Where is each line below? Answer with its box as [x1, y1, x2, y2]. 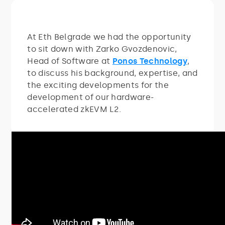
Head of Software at [27, 56, 113, 66]
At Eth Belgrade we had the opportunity [27, 32, 191, 42]
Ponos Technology [112, 56, 187, 66]
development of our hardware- [27, 92, 154, 102]
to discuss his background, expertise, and [27, 68, 198, 78]
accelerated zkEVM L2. [27, 104, 124, 114]
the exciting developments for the [27, 80, 169, 90]
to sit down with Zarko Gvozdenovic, [27, 44, 177, 54]
